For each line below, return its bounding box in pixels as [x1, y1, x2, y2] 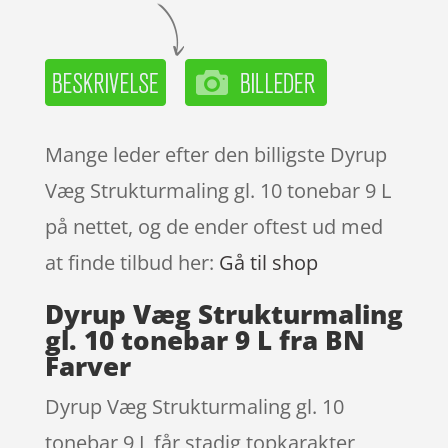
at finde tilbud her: [44, 248, 219, 276]
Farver [44, 347, 131, 384]
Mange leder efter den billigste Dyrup [44, 140, 387, 168]
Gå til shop [218, 248, 318, 276]
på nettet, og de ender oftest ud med [44, 212, 383, 240]
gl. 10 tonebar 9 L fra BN [44, 321, 365, 358]
